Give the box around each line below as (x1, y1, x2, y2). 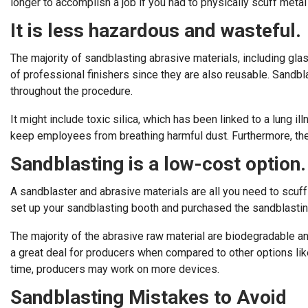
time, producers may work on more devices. (10, 263, 219, 276)
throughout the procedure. (10, 85, 133, 98)
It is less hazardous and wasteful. (10, 19, 301, 42)
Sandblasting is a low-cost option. (10, 153, 306, 175)
